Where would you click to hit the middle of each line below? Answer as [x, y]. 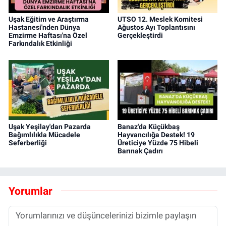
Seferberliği [28, 143]
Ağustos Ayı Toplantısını [156, 27]
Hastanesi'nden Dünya [44, 27]
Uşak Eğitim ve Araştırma [49, 19]
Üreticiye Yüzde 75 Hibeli [158, 143]
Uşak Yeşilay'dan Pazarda [50, 126]
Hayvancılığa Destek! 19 [156, 134]
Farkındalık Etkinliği [40, 43]
